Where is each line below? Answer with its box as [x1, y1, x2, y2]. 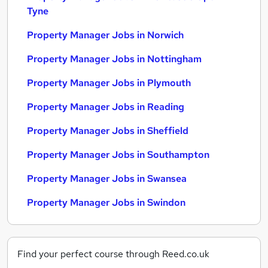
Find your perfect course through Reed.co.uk [17, 248, 209, 260]
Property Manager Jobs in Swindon [27, 196, 185, 209]
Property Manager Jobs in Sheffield [27, 124, 188, 137]
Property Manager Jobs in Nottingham [27, 53, 202, 65]
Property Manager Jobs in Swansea [27, 172, 187, 185]
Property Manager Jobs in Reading [27, 100, 184, 113]
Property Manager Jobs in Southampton [27, 148, 209, 161]
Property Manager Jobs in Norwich [27, 29, 184, 41]
